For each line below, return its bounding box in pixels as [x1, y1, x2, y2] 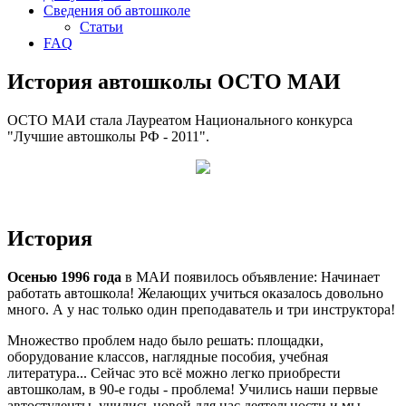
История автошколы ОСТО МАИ [7, 69, 341, 93]
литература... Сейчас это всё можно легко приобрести [7, 364, 341, 381]
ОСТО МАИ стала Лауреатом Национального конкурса [7, 111, 353, 128]
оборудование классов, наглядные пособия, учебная [7, 348, 328, 364]
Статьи [80, 19, 123, 34]
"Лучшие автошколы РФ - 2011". [7, 128, 209, 144]
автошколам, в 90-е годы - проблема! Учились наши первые [7, 381, 378, 397]
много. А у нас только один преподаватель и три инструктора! [7, 301, 395, 317]
